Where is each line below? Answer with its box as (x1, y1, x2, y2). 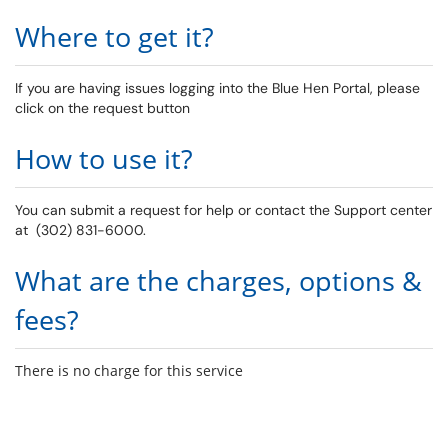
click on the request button (15, 99, 190, 117)
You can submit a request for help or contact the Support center (15, 201, 432, 219)
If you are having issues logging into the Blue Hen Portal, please (15, 79, 420, 97)
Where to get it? (15, 18, 214, 55)
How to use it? (15, 140, 193, 177)
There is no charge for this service (15, 361, 243, 380)
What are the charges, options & (15, 262, 422, 299)
